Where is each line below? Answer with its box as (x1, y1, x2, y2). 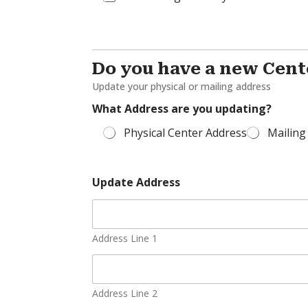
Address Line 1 (92, 232, 158, 245)
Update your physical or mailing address (92, 80, 272, 93)
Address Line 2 (92, 287, 158, 300)
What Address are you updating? (92, 101, 272, 116)
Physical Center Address (124, 125, 247, 140)
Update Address (92, 175, 181, 190)
